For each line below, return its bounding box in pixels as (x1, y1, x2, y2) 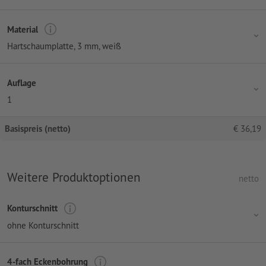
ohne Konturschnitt (7, 219, 79, 231)
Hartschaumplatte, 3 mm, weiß (7, 40, 121, 52)
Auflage (7, 77, 36, 88)
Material (7, 23, 38, 35)
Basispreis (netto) (5, 123, 71, 135)
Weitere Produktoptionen (7, 169, 141, 186)
